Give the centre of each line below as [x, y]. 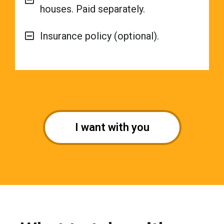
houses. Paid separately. [92, 9]
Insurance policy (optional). [99, 36]
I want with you [112, 127]
